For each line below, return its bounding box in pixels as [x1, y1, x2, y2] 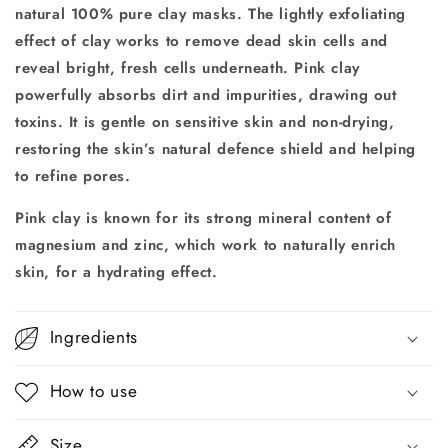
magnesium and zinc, [15, 233, 176, 256]
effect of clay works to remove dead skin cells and [15, 29, 389, 52]
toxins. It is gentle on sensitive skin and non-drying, [15, 110, 395, 133]
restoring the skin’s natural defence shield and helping [15, 137, 417, 160]
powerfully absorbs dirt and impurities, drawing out [15, 83, 397, 106]
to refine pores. [15, 164, 137, 187]
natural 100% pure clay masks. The [15, 2, 280, 25]
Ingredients [49, 324, 139, 349]
